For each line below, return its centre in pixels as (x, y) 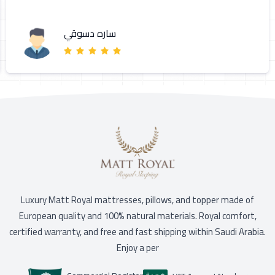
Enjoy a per (137, 247)
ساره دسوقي (90, 33)
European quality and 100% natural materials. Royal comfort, (137, 215)
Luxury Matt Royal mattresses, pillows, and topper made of (137, 199)
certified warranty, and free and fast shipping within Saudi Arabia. (137, 231)
